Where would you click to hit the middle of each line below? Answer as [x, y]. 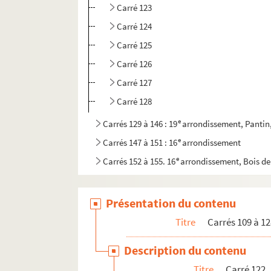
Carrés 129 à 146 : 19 [140, 124]
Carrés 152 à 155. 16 [139, 162]
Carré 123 [135, 8]
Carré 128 [135, 102]
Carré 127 [135, 83]
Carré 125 [135, 45]
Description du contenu [185, 250]
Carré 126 [135, 64]
